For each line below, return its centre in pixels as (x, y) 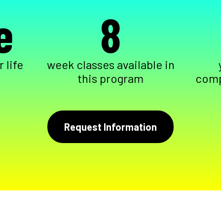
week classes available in (110, 65)
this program (110, 78)
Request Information (110, 127)
